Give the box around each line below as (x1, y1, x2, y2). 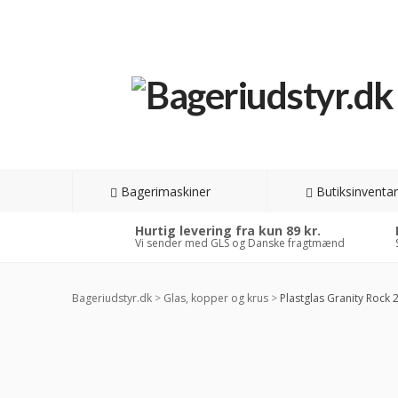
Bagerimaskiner (121, 183, 211, 200)
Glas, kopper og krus (163, 291, 268, 306)
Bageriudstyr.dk (71, 291, 152, 306)
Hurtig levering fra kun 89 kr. (134, 222, 321, 239)
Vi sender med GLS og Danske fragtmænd (134, 235, 345, 251)
